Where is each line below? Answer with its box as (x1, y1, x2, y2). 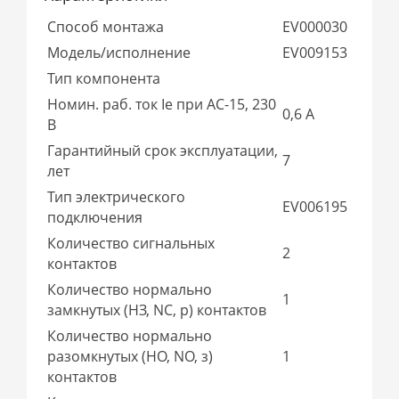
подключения (47, 207, 143, 227)
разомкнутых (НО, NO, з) (47, 346, 214, 366)
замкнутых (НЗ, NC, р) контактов (47, 299, 267, 320)
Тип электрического (47, 186, 186, 207)
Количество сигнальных (47, 232, 216, 253)
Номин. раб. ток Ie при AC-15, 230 (47, 94, 277, 114)
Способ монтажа (47, 16, 165, 37)
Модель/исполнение (47, 42, 191, 62)
